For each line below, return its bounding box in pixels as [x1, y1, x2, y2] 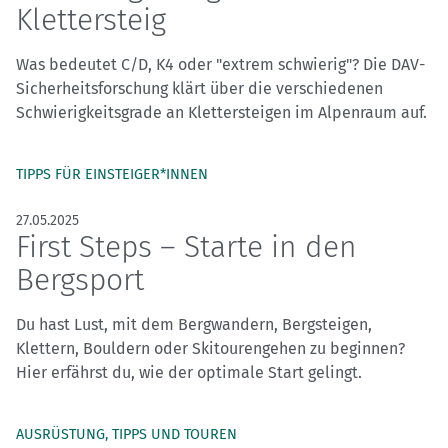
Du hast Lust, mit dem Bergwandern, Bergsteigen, [16, 315, 372, 335]
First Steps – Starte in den [16, 229, 357, 266]
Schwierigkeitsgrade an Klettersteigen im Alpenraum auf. [16, 103, 427, 123]
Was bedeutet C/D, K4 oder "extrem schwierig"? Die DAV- [16, 55, 425, 75]
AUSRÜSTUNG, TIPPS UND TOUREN [16, 426, 237, 444]
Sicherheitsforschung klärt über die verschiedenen [16, 79, 383, 99]
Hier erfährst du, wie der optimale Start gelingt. [16, 363, 362, 383]
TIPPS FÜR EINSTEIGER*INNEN [16, 166, 208, 184]
